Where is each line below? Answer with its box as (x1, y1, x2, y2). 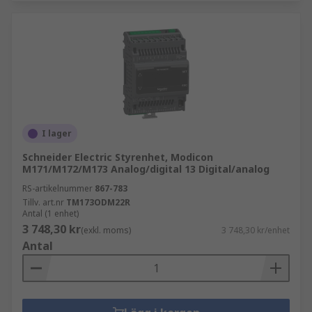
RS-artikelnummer (22, 182, 93, 194)
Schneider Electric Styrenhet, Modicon (22, 150, 213, 164)
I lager (42, 127, 72, 139)
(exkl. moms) (81, 224, 131, 236)
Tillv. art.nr (22, 196, 64, 208)
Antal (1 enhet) (22, 208, 79, 219)
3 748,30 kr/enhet (221, 224, 290, 236)
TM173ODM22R (66, 196, 130, 208)
